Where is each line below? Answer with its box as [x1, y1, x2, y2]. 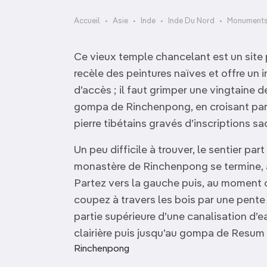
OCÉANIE [48, 4, 95, 14]
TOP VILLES [48, 65, 108, 74]
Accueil [74, 17, 100, 25]
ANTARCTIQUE [48, 35, 123, 44]
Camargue [199, 9, 240, 17]
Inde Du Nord [168, 17, 215, 25]
